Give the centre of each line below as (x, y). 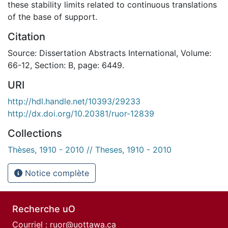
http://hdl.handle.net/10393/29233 (74, 101)
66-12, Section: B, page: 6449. (66, 65)
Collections (35, 133)
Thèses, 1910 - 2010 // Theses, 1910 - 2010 (90, 149)
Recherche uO (44, 209)
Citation (26, 36)
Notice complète (56, 173)
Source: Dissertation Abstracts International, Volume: (109, 53)
